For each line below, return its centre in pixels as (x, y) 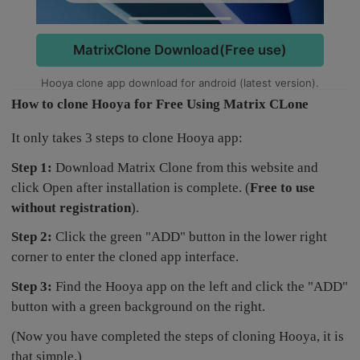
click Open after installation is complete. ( (131, 187)
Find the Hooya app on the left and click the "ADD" (200, 287)
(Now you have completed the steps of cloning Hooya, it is (178, 337)
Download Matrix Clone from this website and (186, 167)
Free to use (283, 187)
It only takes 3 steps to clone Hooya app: (127, 137)
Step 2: (32, 237)
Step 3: (32, 287)
